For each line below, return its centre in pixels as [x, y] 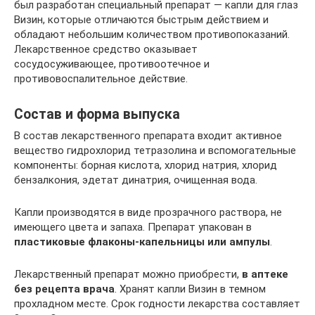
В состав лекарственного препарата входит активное [148, 136]
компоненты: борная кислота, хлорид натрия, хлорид [146, 165]
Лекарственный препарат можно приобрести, [128, 274]
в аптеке [265, 274]
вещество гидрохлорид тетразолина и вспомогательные [155, 150]
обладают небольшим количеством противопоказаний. [152, 34]
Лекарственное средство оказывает [106, 49]
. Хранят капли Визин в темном [190, 289]
